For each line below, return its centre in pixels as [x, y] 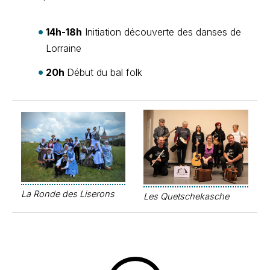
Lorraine [65, 49]
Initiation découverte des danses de [162, 32]
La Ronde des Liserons [68, 194]
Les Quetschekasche [186, 196]
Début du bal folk [105, 73]
